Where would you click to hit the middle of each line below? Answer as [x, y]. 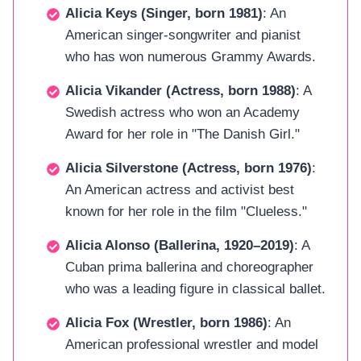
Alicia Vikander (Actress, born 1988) [180, 90]
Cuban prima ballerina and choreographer [189, 267]
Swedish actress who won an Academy [183, 112]
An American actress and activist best [180, 189]
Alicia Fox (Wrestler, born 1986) [166, 322]
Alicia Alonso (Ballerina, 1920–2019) [180, 245]
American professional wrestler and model [192, 344]
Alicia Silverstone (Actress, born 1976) [189, 168]
